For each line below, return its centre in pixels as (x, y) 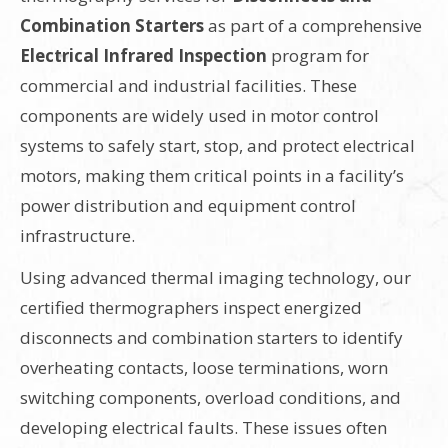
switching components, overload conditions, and (210, 398)
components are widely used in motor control (199, 116)
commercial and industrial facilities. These (188, 86)
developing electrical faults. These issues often (203, 428)
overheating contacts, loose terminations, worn (204, 368)
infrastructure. (77, 236)
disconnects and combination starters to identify (211, 338)
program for (318, 56)
